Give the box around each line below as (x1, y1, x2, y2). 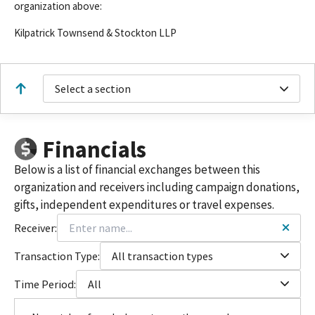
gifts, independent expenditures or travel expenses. (14, 196, 274, 212)
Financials (42, 134, 146, 164)
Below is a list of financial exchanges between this (14, 161, 260, 177)
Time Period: (14, 276, 76, 291)
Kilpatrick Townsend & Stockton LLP (14, 26, 176, 39)
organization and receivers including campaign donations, (14, 179, 300, 195)
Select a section (55, 82, 131, 96)
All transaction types (112, 248, 213, 263)
